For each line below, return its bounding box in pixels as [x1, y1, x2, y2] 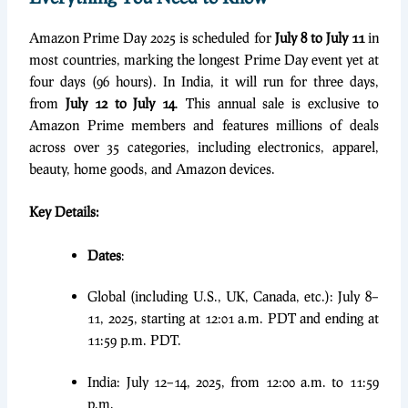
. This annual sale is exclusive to [175, 94, 379, 111]
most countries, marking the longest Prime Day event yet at [29, 50, 379, 67]
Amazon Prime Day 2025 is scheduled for [29, 28, 275, 46]
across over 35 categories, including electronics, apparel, [29, 138, 379, 155]
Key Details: [29, 203, 100, 220]
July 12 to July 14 [66, 94, 176, 111]
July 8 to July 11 [274, 28, 364, 46]
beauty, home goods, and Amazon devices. [29, 159, 276, 177]
